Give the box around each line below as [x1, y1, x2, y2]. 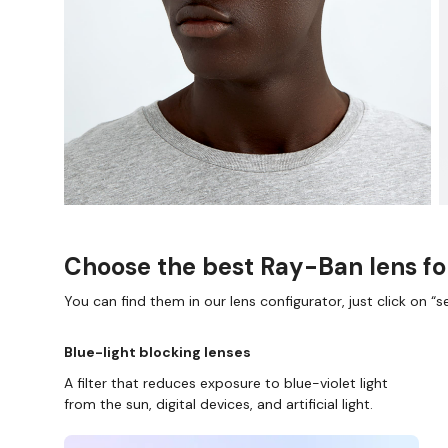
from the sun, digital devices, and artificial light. [64, 395, 373, 414]
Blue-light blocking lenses [64, 343, 251, 362]
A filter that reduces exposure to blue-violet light [64, 374, 388, 393]
